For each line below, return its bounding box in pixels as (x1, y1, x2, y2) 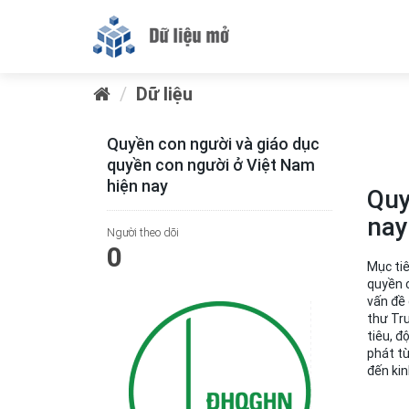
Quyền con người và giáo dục (107, 133, 320, 154)
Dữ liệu (136, 82, 193, 105)
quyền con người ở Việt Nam (107, 154, 315, 175)
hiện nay (107, 175, 168, 196)
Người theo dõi (107, 225, 179, 240)
